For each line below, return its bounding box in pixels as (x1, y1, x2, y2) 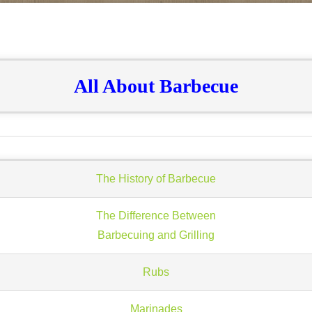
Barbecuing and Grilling (97, 229, 214, 241)
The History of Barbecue (96, 173, 216, 185)
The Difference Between (96, 210, 216, 221)
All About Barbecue (74, 75, 238, 97)
